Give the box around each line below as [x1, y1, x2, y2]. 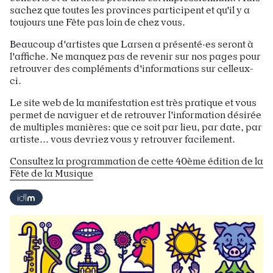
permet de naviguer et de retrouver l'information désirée [10, 109, 261, 121]
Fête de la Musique [10, 168, 93, 179]
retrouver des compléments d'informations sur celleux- [10, 63, 253, 74]
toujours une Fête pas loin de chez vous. [10, 16, 185, 28]
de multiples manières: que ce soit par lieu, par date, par [10, 121, 262, 133]
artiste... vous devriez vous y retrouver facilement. [10, 133, 235, 145]
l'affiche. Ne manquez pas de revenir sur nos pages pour [10, 51, 261, 62]
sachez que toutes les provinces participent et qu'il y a [10, 4, 250, 16]
